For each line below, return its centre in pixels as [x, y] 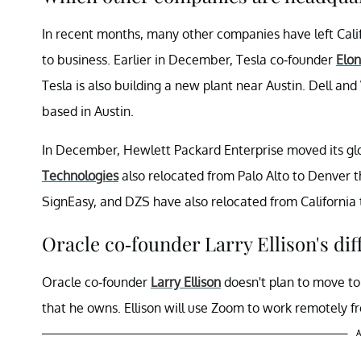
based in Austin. [88, 111]
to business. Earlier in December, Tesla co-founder [189, 59]
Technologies [80, 175]
